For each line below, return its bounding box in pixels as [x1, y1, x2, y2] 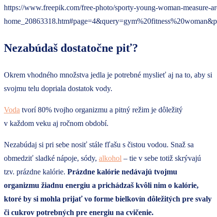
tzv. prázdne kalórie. [4, 167, 67, 176]
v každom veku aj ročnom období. [4, 119, 108, 127]
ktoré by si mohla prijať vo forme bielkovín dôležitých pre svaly [4, 194, 212, 203]
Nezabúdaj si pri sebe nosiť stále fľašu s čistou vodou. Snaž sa [4, 140, 194, 149]
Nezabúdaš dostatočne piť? [4, 41, 138, 54]
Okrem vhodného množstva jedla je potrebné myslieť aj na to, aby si [4, 70, 212, 79]
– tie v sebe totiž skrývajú [122, 154, 201, 162]
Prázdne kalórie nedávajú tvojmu [67, 167, 177, 176]
